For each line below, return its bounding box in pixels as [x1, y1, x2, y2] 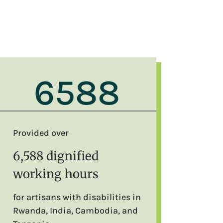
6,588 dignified [13, 148, 99, 164]
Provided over [13, 127, 69, 138]
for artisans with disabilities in [13, 191, 141, 203]
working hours [13, 166, 99, 182]
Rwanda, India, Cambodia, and [13, 205, 138, 216]
